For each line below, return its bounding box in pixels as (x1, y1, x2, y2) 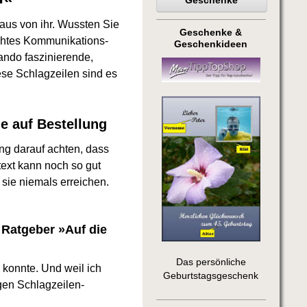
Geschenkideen (174, 39, 248, 50)
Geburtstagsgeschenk (163, 270, 259, 281)
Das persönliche (175, 256, 246, 267)
